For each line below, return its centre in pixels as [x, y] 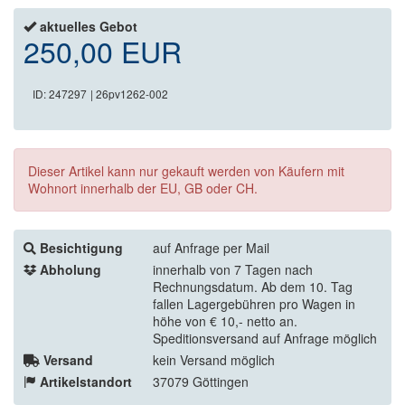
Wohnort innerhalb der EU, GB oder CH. [143, 188]
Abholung [71, 269]
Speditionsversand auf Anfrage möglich [265, 338]
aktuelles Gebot [89, 26]
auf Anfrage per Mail [211, 247]
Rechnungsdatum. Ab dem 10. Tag [253, 286]
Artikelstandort [86, 381]
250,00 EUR [103, 50]
